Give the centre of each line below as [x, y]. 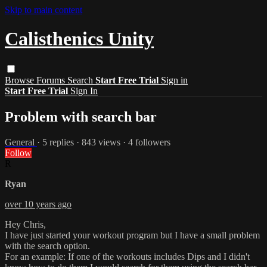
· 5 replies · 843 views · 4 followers [104, 142]
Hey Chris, [25, 224]
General [21, 142]
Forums [52, 80]
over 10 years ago [38, 204]
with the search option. [47, 246]
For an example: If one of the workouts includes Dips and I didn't [127, 256]
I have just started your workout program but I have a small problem [132, 235]
